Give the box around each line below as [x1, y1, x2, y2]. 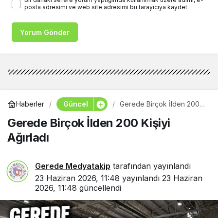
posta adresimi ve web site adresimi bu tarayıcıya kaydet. [24, 3, 189, 11]
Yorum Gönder [20, 28, 70, 36]
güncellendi [77, 182, 121, 193]
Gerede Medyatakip [35, 161, 110, 171]
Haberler [16, 100, 44, 109]
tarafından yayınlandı [110, 161, 191, 171]
